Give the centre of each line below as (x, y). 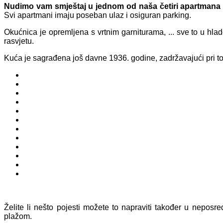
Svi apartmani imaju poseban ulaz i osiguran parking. (98, 15)
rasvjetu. (19, 41)
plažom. (18, 217)
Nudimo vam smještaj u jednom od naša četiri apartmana (112, 6)
